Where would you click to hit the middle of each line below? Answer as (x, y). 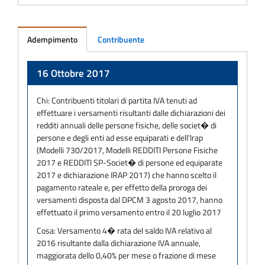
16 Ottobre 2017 (73, 73)
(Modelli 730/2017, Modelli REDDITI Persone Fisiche (127, 150)
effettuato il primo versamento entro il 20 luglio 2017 (129, 212)
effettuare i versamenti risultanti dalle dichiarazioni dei (131, 112)
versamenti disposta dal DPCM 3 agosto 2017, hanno (130, 199)
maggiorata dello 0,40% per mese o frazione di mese (126, 255)
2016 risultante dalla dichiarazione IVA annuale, (119, 243)
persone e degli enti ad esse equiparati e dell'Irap (120, 137)
